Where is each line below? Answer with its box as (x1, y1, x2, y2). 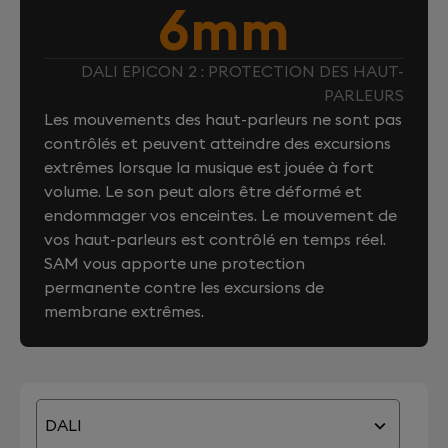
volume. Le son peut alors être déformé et (44, 180, 362, 201)
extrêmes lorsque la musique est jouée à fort (44, 156, 374, 177)
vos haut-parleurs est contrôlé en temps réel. (44, 228, 386, 249)
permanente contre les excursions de (44, 276, 324, 297)
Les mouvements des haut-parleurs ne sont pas (44, 108, 402, 129)
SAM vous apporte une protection (44, 252, 305, 273)
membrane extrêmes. (44, 300, 204, 321)
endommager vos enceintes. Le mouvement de (44, 204, 397, 225)
